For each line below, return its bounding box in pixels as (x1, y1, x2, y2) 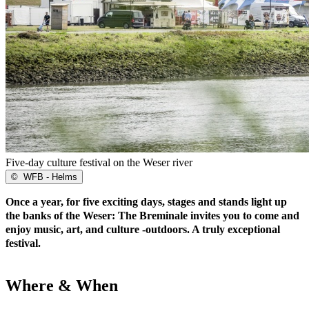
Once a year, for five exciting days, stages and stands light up (6, 195, 287, 208)
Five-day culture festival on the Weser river (6, 156, 192, 168)
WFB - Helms (21, 171, 77, 182)
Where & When (6, 276, 118, 295)
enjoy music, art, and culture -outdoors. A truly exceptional (6, 223, 280, 235)
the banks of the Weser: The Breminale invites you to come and (6, 209, 299, 221)
